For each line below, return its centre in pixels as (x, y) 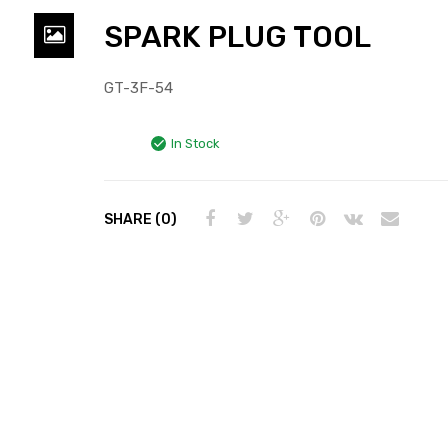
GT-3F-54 (138, 87)
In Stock (195, 143)
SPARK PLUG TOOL (237, 36)
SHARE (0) (140, 219)
